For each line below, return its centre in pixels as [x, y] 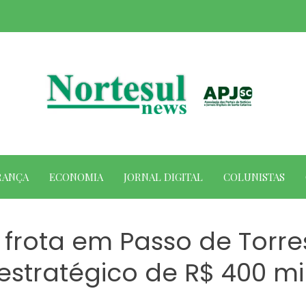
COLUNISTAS [254, 177]
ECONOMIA [76, 177]
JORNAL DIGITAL [163, 177]
